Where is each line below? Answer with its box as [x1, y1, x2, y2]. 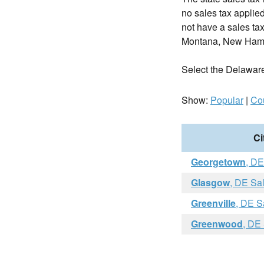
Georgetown [191, 155, 246, 169]
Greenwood [191, 217, 243, 230]
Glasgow [191, 176, 230, 189]
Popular [210, 93, 243, 107]
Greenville [191, 196, 236, 210]
